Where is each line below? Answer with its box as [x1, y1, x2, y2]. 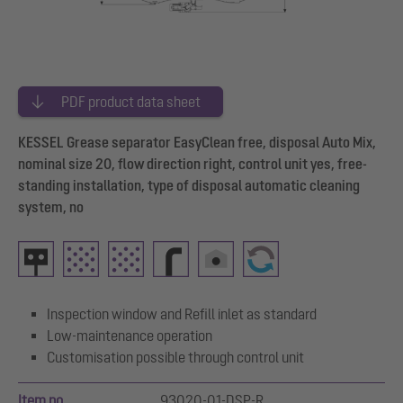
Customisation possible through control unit [47, 348, 304, 365]
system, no [18, 198, 84, 215]
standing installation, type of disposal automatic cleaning [18, 176, 360, 193]
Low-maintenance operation [47, 327, 212, 344]
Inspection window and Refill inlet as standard [47, 305, 317, 322]
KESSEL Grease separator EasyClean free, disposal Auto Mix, [18, 133, 376, 150]
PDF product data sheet [61, 93, 201, 110]
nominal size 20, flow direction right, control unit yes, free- [18, 155, 367, 172]
